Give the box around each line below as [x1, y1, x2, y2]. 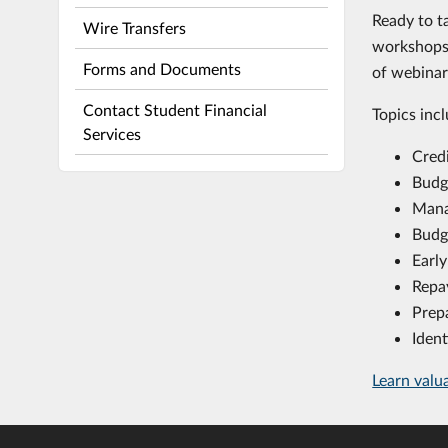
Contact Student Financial [82, 99, 267, 119]
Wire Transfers [82, 17, 186, 37]
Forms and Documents [82, 58, 241, 78]
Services [82, 123, 141, 143]
